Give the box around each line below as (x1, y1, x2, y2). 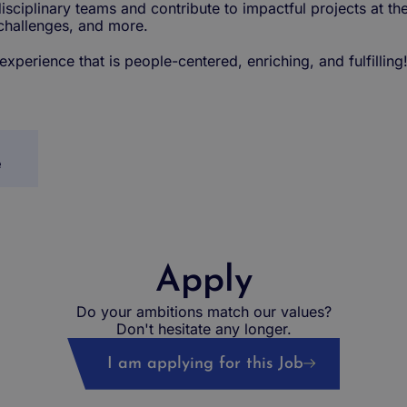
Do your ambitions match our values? (75, 302, 332, 321)
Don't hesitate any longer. (115, 319, 292, 338)
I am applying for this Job (107, 354, 303, 372)
